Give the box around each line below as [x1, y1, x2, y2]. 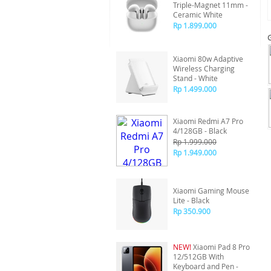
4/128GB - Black [173, 126, 227, 135]
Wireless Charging [173, 64, 235, 73]
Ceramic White [173, 10, 223, 19]
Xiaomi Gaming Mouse [173, 186, 249, 195]
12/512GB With [173, 252, 224, 261]
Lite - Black [173, 195, 209, 205]
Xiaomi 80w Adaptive [173, 54, 243, 64]
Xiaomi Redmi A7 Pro [173, 116, 243, 126]
